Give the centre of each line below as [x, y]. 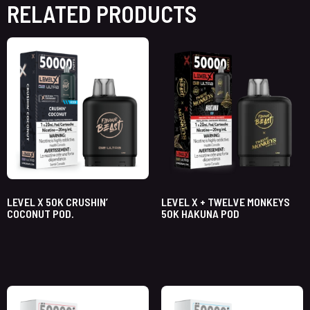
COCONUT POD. [40, 214]
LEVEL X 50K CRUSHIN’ [57, 202]
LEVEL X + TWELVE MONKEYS [225, 202]
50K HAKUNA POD [200, 214]
